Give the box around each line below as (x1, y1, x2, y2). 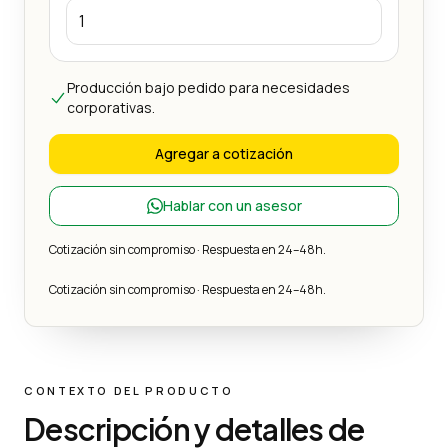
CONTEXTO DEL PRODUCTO (24, 382, 234, 398)
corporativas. (66, 97, 155, 117)
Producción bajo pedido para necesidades (66, 77, 350, 97)
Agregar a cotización (155, 143, 293, 163)
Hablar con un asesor (162, 195, 302, 215)
